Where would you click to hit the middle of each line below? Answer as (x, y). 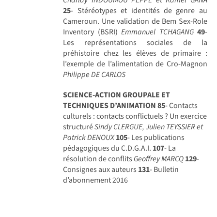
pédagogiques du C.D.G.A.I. (108, 148)
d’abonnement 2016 (96, 180)
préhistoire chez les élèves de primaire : (135, 53)
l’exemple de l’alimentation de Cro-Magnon (135, 64)
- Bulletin (164, 169)
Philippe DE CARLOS (94, 74)
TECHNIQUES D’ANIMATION (110, 105)
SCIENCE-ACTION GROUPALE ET (117, 95)
